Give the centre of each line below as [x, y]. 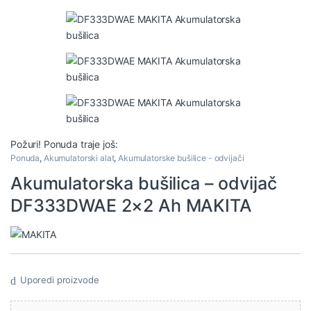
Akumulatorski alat [79, 158]
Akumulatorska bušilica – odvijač [144, 184]
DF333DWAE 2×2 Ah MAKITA [131, 206]
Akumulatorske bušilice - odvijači [181, 158]
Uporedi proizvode [59, 280]
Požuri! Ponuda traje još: [64, 144]
